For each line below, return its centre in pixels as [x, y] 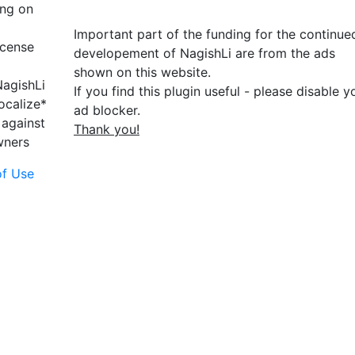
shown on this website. [142, 72]
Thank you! [107, 129]
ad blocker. [107, 110]
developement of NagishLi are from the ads [204, 53]
